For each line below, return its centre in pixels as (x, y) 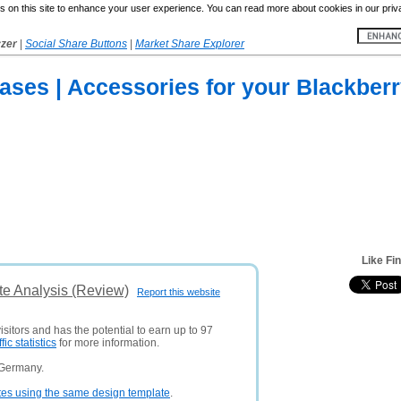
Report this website (179, 292)
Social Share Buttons (76, 44)
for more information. (108, 343)
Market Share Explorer (190, 44)
